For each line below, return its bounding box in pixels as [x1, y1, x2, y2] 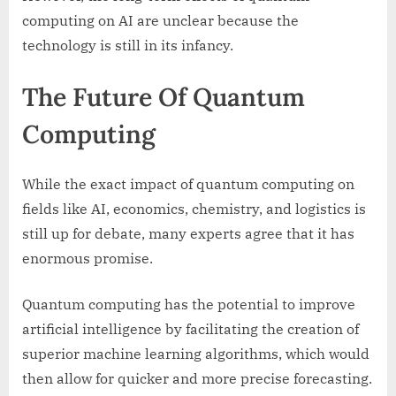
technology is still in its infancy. [22, 36, 233, 55]
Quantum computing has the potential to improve [22, 294, 355, 313]
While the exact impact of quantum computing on [22, 174, 354, 193]
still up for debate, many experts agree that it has [22, 224, 354, 242]
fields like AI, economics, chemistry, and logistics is [22, 199, 366, 217]
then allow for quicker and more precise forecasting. [22, 369, 372, 387]
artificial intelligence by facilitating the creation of [22, 319, 359, 338]
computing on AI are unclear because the [22, 11, 299, 30]
